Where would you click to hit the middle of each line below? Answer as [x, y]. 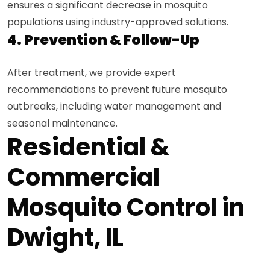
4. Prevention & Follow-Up [103, 40]
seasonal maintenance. [62, 123]
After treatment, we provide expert [92, 73]
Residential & [88, 147]
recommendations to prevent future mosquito [117, 89]
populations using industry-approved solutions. [118, 22]
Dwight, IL [65, 237]
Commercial [83, 177]
